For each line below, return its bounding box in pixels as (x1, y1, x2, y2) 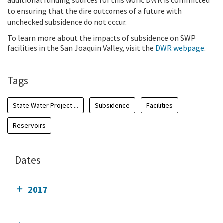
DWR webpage (155, 43, 204, 53)
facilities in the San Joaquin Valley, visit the (7, 43, 155, 53)
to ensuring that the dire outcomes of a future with (7, 6, 182, 16)
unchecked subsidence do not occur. (7, 17, 130, 27)
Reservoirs (13, 121, 46, 130)
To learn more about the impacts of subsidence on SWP (7, 33, 196, 43)
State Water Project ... (13, 101, 78, 110)
